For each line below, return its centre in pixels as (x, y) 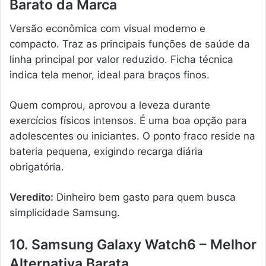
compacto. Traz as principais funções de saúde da (130, 44)
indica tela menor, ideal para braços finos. (110, 75)
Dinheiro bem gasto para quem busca (145, 197)
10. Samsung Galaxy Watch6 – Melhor (133, 245)
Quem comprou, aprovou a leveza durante (110, 105)
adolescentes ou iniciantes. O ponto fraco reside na (132, 136)
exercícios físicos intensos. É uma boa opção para (128, 121)
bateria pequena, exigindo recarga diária (106, 152)
